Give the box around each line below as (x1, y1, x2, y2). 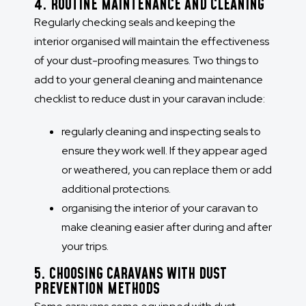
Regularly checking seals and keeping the (34, 15, 236, 30)
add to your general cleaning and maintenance (34, 72, 263, 87)
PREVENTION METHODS (34, 279, 160, 301)
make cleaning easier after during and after (61, 220, 272, 235)
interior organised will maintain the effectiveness (34, 34, 269, 49)
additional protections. (61, 182, 171, 197)
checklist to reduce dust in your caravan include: (34, 92, 265, 107)
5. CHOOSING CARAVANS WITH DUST (34, 264, 227, 286)
